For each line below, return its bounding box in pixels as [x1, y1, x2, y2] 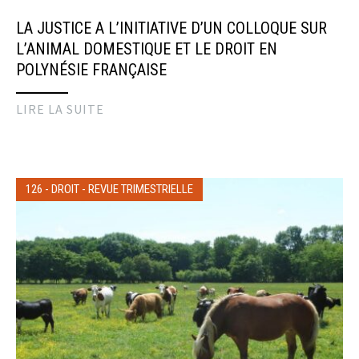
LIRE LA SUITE [16, 101, 104, 118]
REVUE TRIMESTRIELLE [88, 182, 193, 197]
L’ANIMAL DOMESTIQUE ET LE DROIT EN [16, 39, 277, 59]
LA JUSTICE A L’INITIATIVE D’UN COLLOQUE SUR [16, 18, 327, 38]
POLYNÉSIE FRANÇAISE [16, 60, 167, 80]
